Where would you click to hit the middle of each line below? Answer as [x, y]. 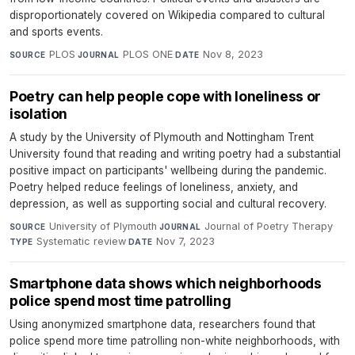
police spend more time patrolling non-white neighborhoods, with [175, 340]
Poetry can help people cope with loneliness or [165, 96]
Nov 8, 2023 [233, 54]
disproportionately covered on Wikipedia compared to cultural [167, 15]
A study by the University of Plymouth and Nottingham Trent [162, 137]
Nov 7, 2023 [186, 241]
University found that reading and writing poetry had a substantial [175, 153]
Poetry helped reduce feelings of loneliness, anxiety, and [154, 187]
